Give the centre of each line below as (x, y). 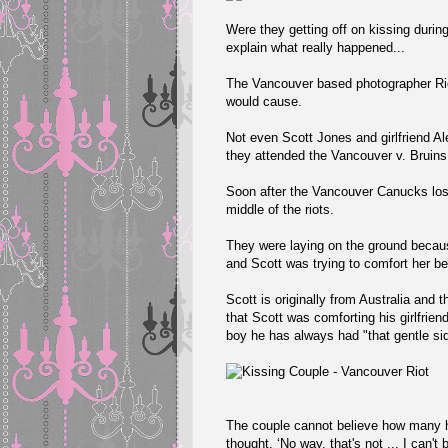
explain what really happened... (316, 47)
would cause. (264, 101)
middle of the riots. (280, 209)
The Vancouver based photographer (331, 83)
